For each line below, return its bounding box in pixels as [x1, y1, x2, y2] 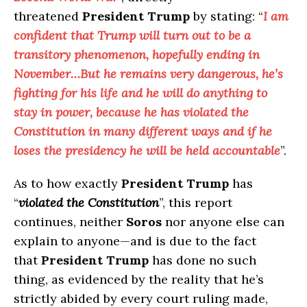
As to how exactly [14, 175, 121, 192]
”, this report [159, 195, 232, 211]
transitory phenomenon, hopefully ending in [14, 47, 260, 63]
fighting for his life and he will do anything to [14, 85, 267, 101]
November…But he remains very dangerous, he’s [14, 66, 283, 82]
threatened [14, 8, 82, 25]
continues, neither [14, 214, 126, 230]
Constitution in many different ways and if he [14, 123, 272, 140]
